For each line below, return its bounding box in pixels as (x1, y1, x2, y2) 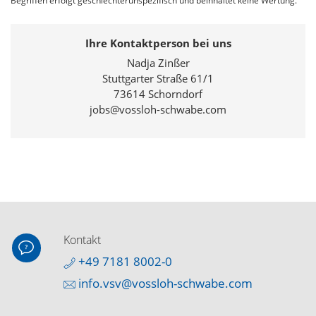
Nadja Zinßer (126, 56, 190, 71)
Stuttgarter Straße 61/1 (102, 71, 214, 86)
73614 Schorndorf (114, 87, 202, 102)
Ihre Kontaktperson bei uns (85, 36, 231, 51)
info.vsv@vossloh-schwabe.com (75, 275, 253, 292)
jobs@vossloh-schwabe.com (90, 102, 226, 117)
